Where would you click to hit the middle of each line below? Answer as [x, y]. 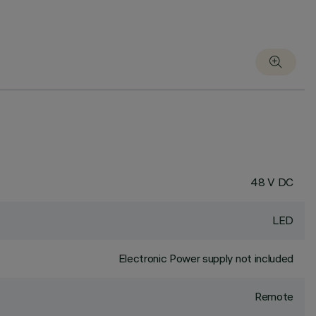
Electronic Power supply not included [206, 258]
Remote [274, 296]
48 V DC [272, 182]
